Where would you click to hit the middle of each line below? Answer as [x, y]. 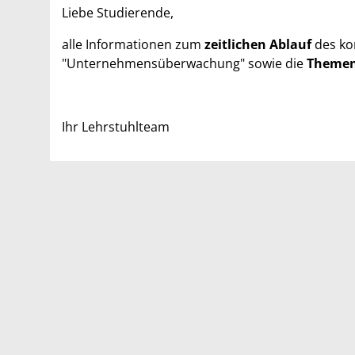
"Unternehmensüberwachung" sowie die [184, 63]
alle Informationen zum [133, 44]
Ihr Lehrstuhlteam [116, 126]
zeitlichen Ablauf [260, 44]
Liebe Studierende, [118, 12]
